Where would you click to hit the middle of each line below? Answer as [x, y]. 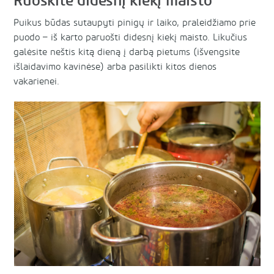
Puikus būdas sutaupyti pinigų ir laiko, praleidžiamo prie [135, 23]
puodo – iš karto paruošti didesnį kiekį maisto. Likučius [131, 38]
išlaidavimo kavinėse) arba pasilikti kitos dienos [115, 67]
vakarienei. [37, 82]
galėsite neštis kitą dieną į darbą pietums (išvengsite [127, 53]
